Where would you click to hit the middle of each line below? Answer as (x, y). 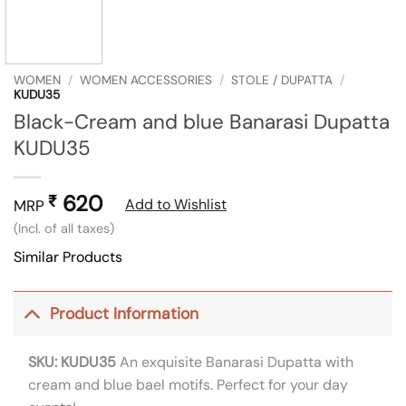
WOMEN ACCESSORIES (146, 80)
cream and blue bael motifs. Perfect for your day (188, 384)
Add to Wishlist (176, 204)
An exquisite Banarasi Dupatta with (235, 362)
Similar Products (68, 256)
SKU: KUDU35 (72, 362)
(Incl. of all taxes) (64, 228)
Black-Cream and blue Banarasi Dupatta (202, 121)
